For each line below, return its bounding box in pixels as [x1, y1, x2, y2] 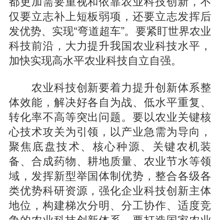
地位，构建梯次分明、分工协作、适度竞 [8, 196, 212, 213]
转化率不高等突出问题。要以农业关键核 [8, 108, 212, 124]
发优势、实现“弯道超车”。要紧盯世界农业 [8, 22, 212, 38]
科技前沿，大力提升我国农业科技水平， [8, 37, 212, 53]
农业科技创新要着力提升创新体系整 [8, 79, 212, 95]
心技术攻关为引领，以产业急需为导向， [8, 123, 212, 139]
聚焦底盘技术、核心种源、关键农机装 [8, 137, 212, 154]
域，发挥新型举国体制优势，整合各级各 [8, 167, 212, 183]
